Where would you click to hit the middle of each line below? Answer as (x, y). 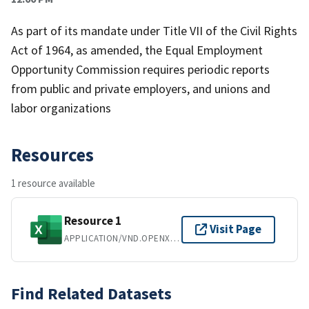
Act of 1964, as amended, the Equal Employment (137, 50)
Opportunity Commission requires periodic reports (140, 69)
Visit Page (236, 229)
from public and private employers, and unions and (141, 88)
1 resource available (53, 183)
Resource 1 (93, 221)
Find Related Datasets (91, 293)
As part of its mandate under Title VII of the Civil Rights (154, 30)
